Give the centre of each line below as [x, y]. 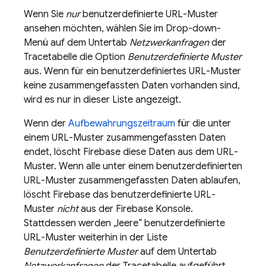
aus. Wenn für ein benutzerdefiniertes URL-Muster [132, 71]
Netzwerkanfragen [169, 43]
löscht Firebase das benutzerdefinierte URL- [120, 195]
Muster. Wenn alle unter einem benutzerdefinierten [133, 166]
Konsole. [173, 209]
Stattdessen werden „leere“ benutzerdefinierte [124, 223]
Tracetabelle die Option [76, 57]
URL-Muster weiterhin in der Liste [96, 237]
